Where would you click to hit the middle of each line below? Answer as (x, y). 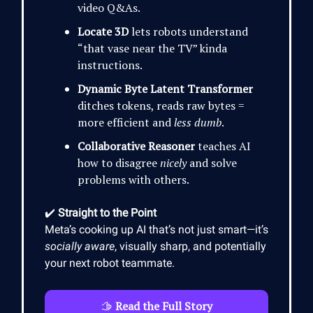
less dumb (198, 122)
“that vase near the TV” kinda (152, 48)
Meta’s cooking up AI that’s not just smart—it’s (156, 229)
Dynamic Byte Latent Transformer (165, 88)
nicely (173, 162)
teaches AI (223, 146)
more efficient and (126, 122)
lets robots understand (188, 31)
